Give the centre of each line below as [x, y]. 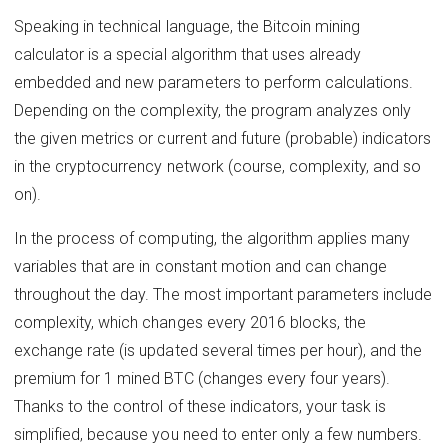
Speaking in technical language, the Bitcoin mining [187, 26]
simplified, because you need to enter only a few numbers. [218, 434]
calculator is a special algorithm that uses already [188, 54]
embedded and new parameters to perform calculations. [214, 82]
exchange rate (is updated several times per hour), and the [218, 350]
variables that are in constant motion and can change [201, 266]
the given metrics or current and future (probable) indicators [223, 138]
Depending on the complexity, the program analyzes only [213, 110]
